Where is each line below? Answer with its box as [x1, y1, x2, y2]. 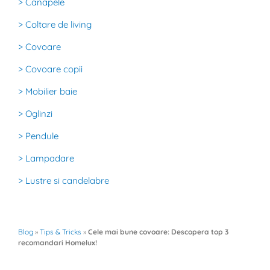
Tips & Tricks [40, 227, 81, 236]
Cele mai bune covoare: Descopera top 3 [88, 227, 228, 236]
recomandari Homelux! [18, 238, 97, 247]
